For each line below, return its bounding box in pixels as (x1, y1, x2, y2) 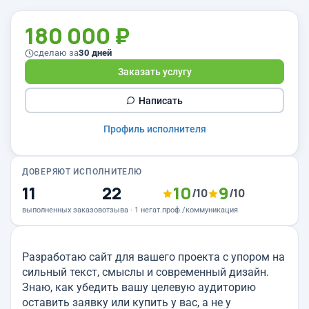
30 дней (79, 48, 112, 58)
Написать (139, 94, 183, 106)
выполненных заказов (22, 206, 102, 215)
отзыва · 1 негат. (102, 206, 162, 215)
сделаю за (34, 48, 79, 58)
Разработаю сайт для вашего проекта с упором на (22, 250, 285, 263)
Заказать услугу (117, 66, 192, 77)
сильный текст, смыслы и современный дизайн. (22, 266, 269, 279)
